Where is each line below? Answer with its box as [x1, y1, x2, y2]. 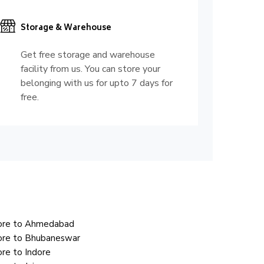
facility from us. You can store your [20, 62, 160, 76]
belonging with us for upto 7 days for [20, 77, 173, 90]
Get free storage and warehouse [20, 48, 155, 62]
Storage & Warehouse [20, 22, 111, 36]
